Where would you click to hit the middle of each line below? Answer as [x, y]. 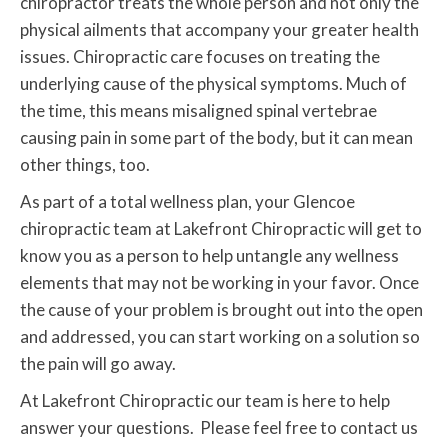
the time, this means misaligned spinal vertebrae [198, 111]
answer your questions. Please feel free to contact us [219, 428]
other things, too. [85, 165]
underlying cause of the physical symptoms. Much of [213, 84]
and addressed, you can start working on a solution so [220, 337]
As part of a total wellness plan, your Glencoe [187, 202]
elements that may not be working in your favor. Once [219, 283]
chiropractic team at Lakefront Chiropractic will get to [221, 229]
